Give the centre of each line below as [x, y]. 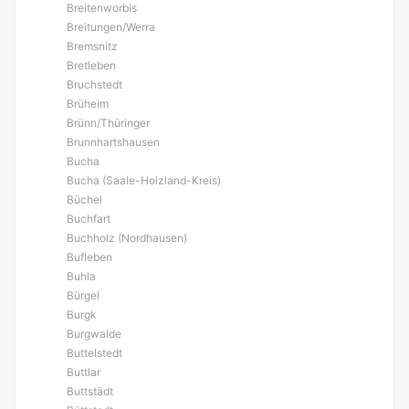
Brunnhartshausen [113, 142]
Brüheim [88, 104]
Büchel [84, 199]
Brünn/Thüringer [108, 123]
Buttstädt [90, 391]
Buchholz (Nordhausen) [127, 238]
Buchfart [89, 219]
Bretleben [91, 65]
